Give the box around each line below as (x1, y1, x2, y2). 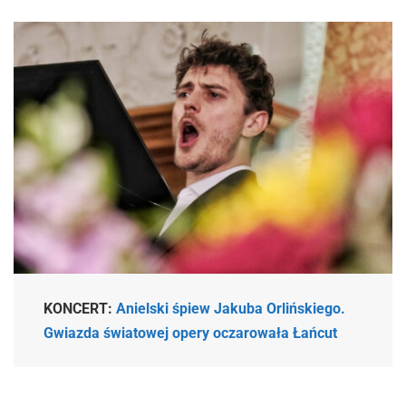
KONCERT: (43, 299, 117, 317)
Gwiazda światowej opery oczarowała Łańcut (43, 324, 338, 342)
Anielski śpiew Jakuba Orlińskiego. (116, 299, 346, 317)
